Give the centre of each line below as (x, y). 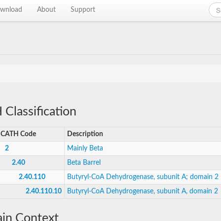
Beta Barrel (84, 163)
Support (83, 10)
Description (85, 134)
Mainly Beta (85, 148)
